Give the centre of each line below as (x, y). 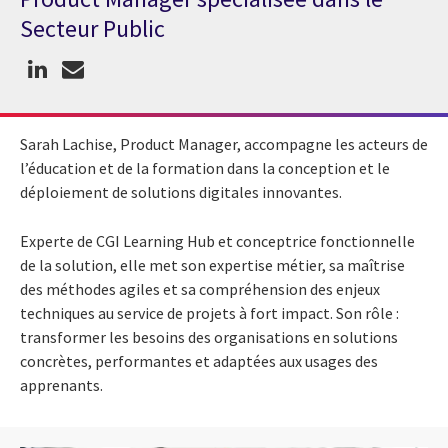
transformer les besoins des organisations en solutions (209, 336)
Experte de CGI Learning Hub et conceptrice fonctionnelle (217, 240)
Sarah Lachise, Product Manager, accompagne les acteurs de (224, 143)
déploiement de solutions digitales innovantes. (181, 191)
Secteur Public (92, 29)
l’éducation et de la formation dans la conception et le (205, 167)
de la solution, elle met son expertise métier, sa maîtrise (212, 264)
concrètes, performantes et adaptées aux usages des (199, 360)
